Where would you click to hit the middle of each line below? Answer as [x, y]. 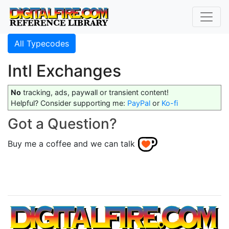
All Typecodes [42, 43]
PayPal [139, 103]
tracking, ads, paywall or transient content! [95, 92]
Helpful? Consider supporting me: [69, 103]
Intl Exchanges [64, 71]
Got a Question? [62, 124]
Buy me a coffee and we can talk [71, 144]
